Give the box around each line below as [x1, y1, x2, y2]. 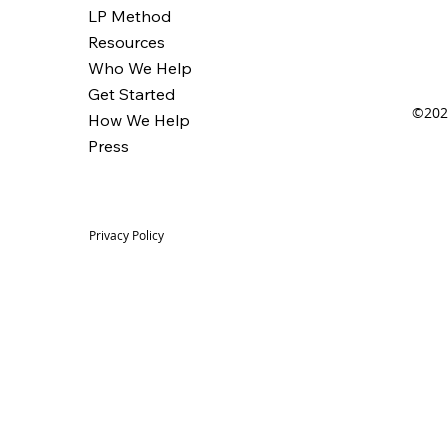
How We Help [88, 110, 190, 130]
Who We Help [88, 58, 192, 78]
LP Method [88, 6, 171, 26]
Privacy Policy [89, 227, 164, 243]
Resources [88, 32, 165, 52]
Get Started [88, 84, 175, 104]
